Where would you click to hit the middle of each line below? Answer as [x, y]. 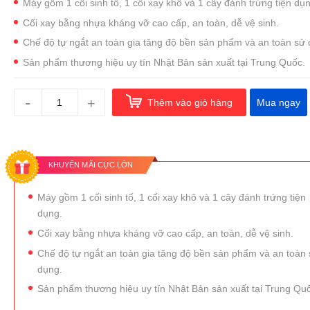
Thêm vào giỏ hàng [190, 102]
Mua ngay [278, 103]
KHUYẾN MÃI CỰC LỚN [91, 165]
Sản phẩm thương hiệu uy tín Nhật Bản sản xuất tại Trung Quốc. [164, 62]
